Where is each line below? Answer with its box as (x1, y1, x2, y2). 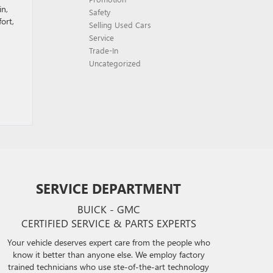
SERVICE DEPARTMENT (36, 179, 182, 197)
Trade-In (89, 45, 118, 55)
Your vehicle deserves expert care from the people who (7, 236, 210, 248)
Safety (89, 7, 110, 17)
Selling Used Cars (89, 19, 151, 30)
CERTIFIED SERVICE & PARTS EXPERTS (21, 216, 196, 230)
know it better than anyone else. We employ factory (12, 249, 205, 260)
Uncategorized (89, 58, 141, 68)
